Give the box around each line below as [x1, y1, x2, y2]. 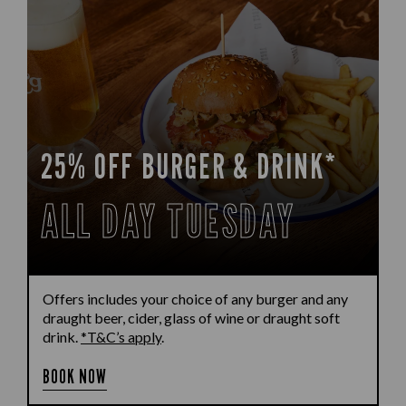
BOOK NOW [43, 365, 108, 388]
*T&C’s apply [81, 328, 161, 345]
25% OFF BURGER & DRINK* [41, 145, 338, 187]
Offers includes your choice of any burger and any [43, 290, 348, 307]
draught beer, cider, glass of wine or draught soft [43, 309, 340, 326]
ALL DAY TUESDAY [41, 194, 295, 248]
